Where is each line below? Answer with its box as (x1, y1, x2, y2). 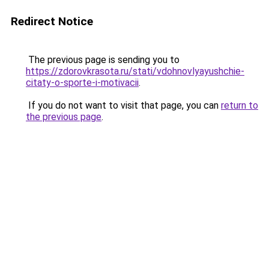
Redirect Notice (11, 14, 93, 28)
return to (221, 100, 258, 111)
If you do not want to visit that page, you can (26, 100, 221, 111)
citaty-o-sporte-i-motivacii (26, 77, 139, 88)
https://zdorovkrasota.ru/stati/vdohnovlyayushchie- (26, 65, 244, 77)
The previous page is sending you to (26, 54, 180, 65)
